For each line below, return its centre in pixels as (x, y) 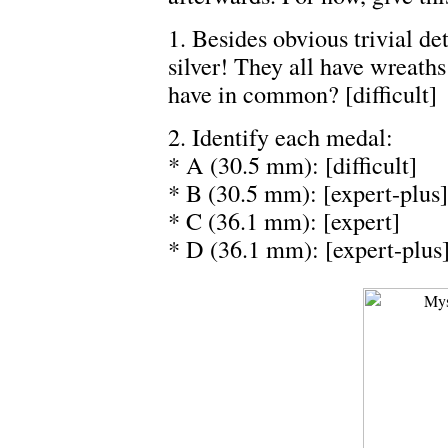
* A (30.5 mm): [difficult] (292, 165)
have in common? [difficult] (302, 94)
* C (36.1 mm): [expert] (284, 221)
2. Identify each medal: (280, 137)
